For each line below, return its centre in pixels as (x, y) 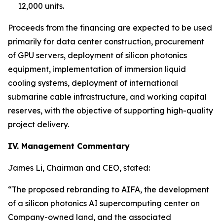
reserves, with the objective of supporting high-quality (110, 110)
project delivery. (38, 124)
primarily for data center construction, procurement (106, 41)
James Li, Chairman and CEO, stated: (79, 167)
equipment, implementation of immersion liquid (97, 69)
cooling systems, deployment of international (93, 83)
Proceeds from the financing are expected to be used (110, 27)
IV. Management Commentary (69, 146)
